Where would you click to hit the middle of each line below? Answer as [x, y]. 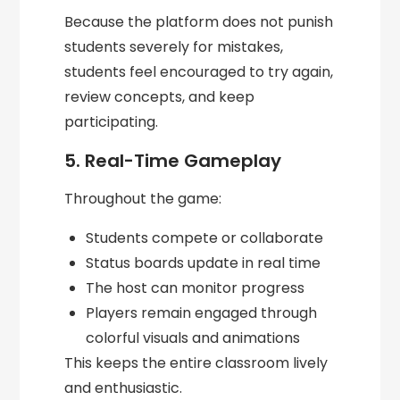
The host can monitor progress [196, 288]
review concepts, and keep [160, 97]
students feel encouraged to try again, [199, 72]
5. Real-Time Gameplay [173, 161]
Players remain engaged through [202, 313]
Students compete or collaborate [205, 238]
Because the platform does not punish [199, 22]
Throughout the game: [143, 199]
